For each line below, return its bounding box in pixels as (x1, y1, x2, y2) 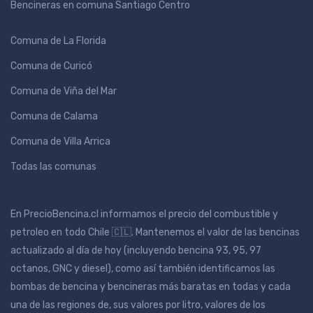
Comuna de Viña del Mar (10, 85, 117, 98)
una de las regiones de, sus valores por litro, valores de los (10, 299, 265, 312)
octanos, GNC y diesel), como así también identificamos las (10, 263, 275, 275)
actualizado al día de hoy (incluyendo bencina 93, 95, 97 (10, 245, 261, 257)
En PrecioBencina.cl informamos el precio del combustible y (10, 208, 278, 221)
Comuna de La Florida (10, 35, 106, 48)
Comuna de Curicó (10, 60, 92, 73)
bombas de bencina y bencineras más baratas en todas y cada (10, 281, 291, 293)
